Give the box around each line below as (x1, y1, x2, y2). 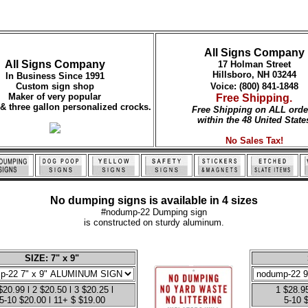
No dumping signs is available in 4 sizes (50, 195, 258, 206)
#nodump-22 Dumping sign (101, 207, 207, 217)
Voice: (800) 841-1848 (210, 81, 298, 91)
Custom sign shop (15, 81, 94, 91)
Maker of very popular (8, 91, 101, 102)
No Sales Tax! (225, 135, 283, 146)
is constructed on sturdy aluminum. (84, 217, 224, 228)
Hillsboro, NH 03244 (212, 69, 296, 80)
